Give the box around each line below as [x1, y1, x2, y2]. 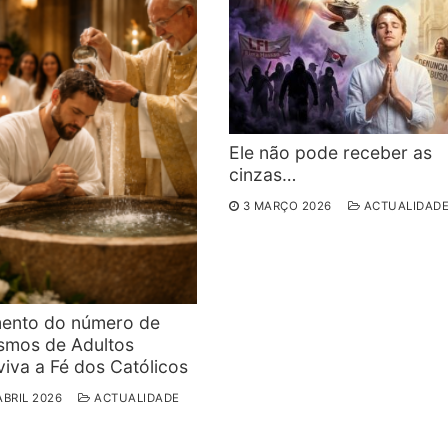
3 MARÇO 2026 [242, 199, 332, 214]
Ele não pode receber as [228, 141, 432, 163]
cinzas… [228, 163, 296, 185]
